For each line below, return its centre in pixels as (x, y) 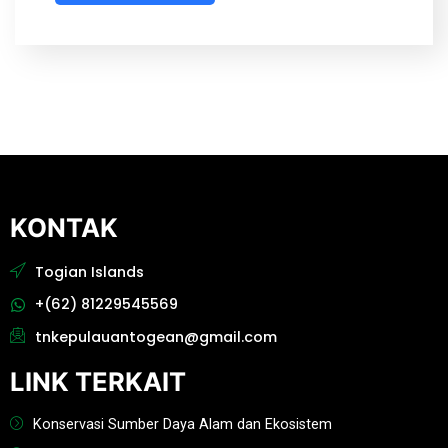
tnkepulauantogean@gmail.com (156, 336)
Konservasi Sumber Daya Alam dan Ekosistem (182, 425)
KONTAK (64, 228)
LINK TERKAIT (98, 382)
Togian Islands (89, 271)
